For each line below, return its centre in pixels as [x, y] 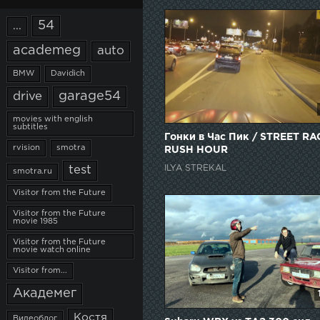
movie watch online [52, 250]
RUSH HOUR [196, 150]
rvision [26, 148]
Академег [45, 294]
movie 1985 [35, 221]
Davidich [68, 74]
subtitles [30, 127]
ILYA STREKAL [195, 168]
